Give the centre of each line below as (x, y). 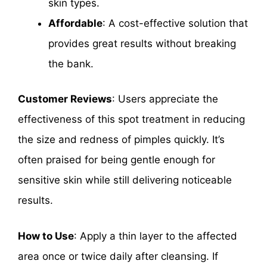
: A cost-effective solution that (175, 23)
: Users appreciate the (165, 99)
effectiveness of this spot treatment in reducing (131, 119)
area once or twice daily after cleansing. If (118, 256)
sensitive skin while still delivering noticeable (125, 180)
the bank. (71, 63)
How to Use (46, 236)
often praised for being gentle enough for (117, 160)
